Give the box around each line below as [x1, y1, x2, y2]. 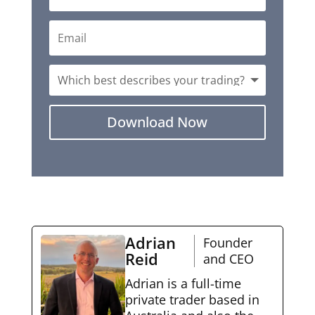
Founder [202, 233, 252, 251]
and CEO [202, 250, 254, 267]
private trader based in [124, 290, 259, 308]
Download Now [107, 112, 208, 131]
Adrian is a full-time [124, 274, 241, 292]
